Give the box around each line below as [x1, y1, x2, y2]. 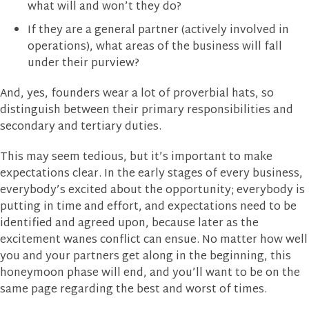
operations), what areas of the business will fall [28, 37, 282, 57]
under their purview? [28, 53, 139, 74]
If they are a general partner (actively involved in [28, 20, 289, 41]
